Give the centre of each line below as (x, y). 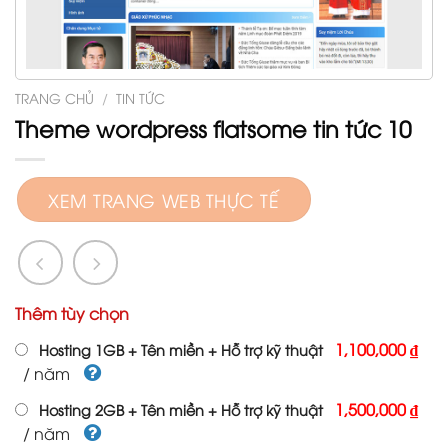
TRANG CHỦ (54, 97)
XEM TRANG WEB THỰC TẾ (164, 199)
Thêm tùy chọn (72, 313)
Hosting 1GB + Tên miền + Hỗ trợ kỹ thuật (181, 349)
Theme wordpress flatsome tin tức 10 (213, 127)
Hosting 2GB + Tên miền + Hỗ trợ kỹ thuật (181, 409)
